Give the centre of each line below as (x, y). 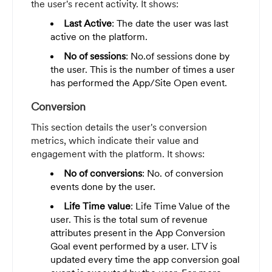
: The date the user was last (170, 23)
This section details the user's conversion (119, 127)
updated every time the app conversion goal (145, 260)
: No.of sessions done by (178, 56)
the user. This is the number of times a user (143, 70)
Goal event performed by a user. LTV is (134, 246)
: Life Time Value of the (180, 206)
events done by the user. (103, 187)
